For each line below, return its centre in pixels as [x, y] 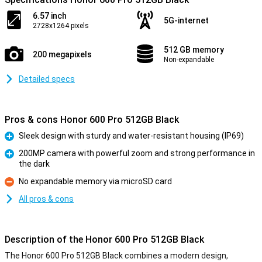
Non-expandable [189, 60]
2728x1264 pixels [61, 26]
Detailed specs [47, 79]
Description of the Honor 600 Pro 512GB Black [104, 239]
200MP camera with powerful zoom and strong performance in [137, 153]
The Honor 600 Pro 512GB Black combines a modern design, [116, 256]
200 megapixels [62, 54]
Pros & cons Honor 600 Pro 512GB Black [92, 120]
